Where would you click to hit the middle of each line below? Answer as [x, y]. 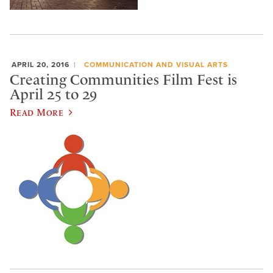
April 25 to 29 [53, 95]
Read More [37, 112]
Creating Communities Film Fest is [123, 80]
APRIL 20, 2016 [41, 64]
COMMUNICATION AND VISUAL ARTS [156, 64]
